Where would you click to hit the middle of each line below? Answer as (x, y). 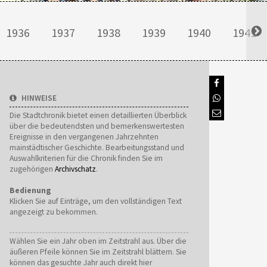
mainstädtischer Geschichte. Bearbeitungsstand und (97, 148)
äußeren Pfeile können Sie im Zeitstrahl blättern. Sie (98, 252)
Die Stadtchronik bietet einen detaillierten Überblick (98, 115)
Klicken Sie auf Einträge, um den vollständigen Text (96, 201)
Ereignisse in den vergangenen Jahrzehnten (84, 137)
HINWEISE (39, 98)
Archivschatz (75, 169)
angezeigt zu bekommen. (54, 212)
